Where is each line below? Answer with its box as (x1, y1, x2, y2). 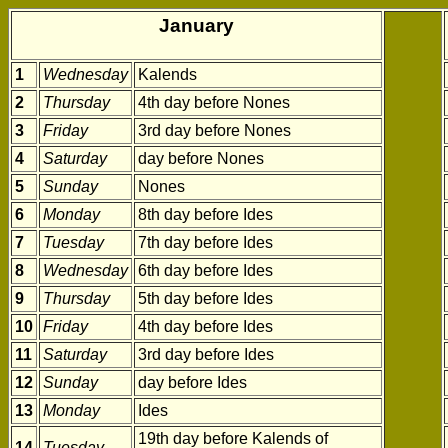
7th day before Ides (138, 234, 273, 251)
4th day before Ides (138, 318, 273, 335)
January (159, 15, 234, 36)
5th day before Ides (138, 290, 273, 307)
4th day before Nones (138, 94, 290, 111)
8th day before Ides (138, 206, 273, 223)
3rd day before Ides (138, 346, 274, 363)
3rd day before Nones (138, 122, 291, 139)
